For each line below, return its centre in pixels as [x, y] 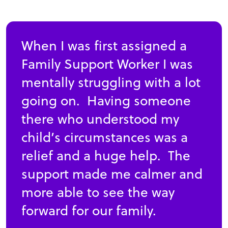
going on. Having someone [106, 101]
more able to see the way [98, 192]
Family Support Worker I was [107, 64]
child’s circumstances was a [105, 137]
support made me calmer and [112, 174]
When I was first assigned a [104, 46]
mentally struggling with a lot [111, 82]
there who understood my [100, 119]
